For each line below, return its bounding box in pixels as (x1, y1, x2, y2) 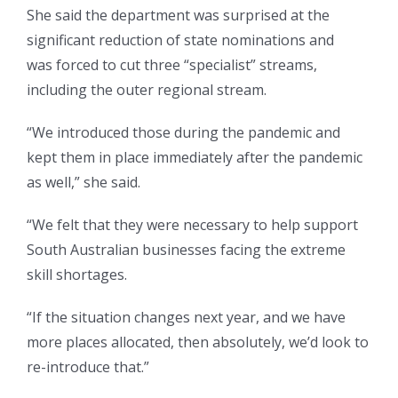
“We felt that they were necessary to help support (27, 215, 358, 235)
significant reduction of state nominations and (27, 30, 334, 51)
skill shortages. (27, 265, 127, 285)
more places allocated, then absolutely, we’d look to (27, 332, 369, 353)
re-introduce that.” (27, 357, 149, 378)
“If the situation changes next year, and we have (27, 307, 346, 328)
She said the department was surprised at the (27, 5, 330, 26)
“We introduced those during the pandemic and (27, 123, 340, 143)
